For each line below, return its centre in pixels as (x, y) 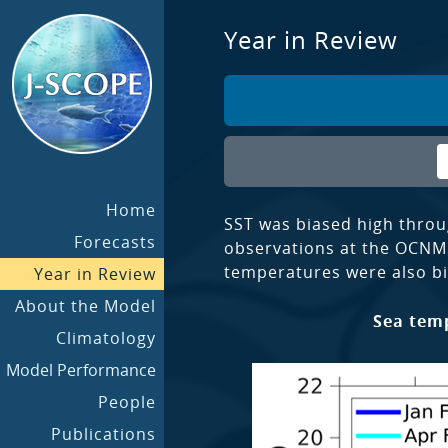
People (127, 402)
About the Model (85, 306)
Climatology (106, 338)
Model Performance (81, 370)
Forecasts (115, 242)
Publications (103, 434)
